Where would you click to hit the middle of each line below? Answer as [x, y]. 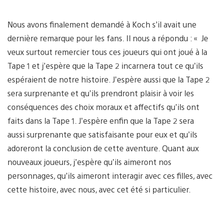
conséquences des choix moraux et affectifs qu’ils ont [103, 107]
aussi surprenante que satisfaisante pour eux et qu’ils [102, 135]
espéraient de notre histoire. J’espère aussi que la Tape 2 [109, 80]
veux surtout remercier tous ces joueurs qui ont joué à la [107, 52]
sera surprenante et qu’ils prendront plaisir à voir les [101, 93]
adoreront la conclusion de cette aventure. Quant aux [103, 148]
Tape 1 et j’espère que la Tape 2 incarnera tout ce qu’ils [105, 66]
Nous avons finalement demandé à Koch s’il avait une [102, 25]
